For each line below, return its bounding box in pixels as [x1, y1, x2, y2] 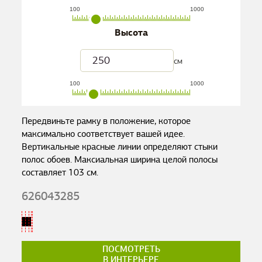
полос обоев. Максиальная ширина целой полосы [22, 154, 218, 166]
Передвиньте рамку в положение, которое [22, 115, 191, 127]
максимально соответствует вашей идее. [22, 128, 185, 140]
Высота [114, 26, 148, 39]
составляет [22, 167, 69, 178]
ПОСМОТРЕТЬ [102, 244, 160, 254]
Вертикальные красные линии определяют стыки [22, 141, 218, 153]
